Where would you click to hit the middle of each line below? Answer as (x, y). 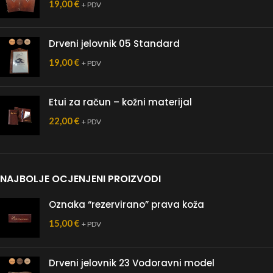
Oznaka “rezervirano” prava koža (126, 204)
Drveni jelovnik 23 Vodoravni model (132, 263)
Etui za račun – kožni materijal (120, 102)
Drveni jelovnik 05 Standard (114, 44)
